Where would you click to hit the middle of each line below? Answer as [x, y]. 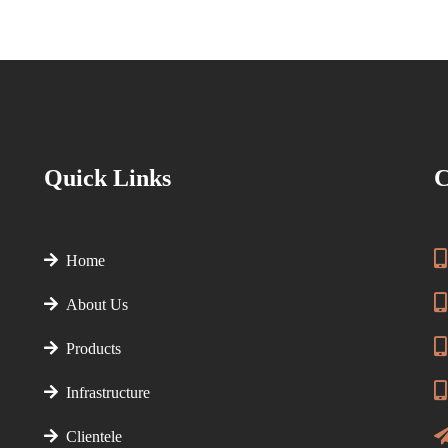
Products [89, 348]
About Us [93, 304]
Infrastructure [104, 392]
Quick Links [107, 178]
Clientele [90, 436]
